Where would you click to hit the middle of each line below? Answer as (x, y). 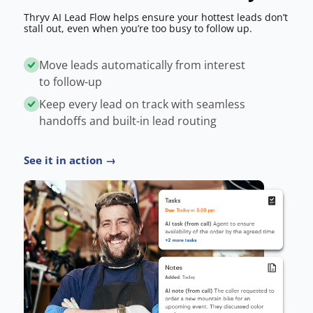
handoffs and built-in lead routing (128, 121)
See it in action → (70, 160)
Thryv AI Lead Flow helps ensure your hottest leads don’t (155, 17)
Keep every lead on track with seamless (142, 104)
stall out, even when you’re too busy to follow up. (138, 28)
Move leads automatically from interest (142, 65)
